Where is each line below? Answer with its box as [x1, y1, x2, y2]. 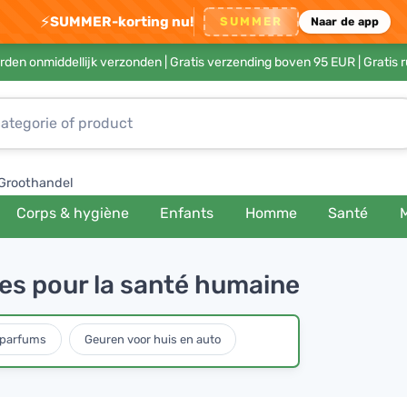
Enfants [160, 204, 214, 222]
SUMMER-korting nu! [49, 13, 194, 30]
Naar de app [310, 15, 380, 28]
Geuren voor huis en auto [84, 332, 221, 346]
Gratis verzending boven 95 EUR [169, 55, 355, 70]
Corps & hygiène [16, 204, 130, 222]
